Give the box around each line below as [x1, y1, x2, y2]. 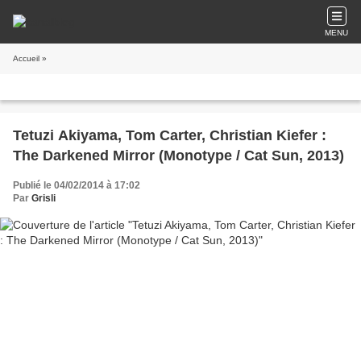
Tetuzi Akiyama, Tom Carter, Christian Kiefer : [13, 127, 326, 143]
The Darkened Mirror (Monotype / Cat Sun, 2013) [13, 147, 344, 164]
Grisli [31, 193, 56, 204]
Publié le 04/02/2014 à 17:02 [13, 180, 140, 191]
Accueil [13, 54, 39, 63]
